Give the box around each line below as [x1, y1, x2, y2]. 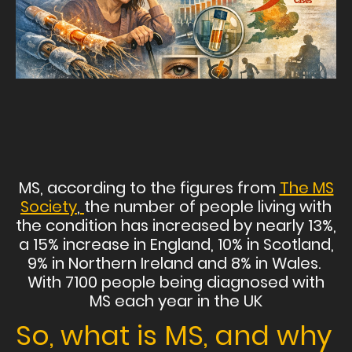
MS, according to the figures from [18, 177, 280, 200]
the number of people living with [84, 196, 332, 218]
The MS [279, 177, 334, 200]
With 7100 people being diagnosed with [27, 271, 324, 294]
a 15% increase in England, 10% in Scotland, [18, 233, 334, 256]
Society [20, 196, 77, 218]
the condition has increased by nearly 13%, [16, 214, 336, 237]
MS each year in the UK [90, 290, 262, 313]
